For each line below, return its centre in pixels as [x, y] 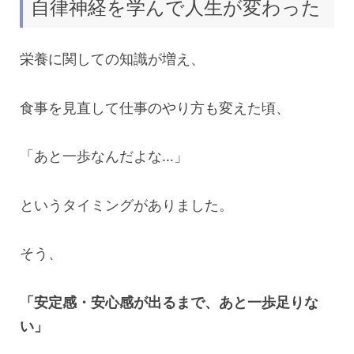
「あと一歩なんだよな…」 [104, 156]
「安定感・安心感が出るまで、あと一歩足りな [169, 302]
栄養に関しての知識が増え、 [112, 59]
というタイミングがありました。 [126, 205]
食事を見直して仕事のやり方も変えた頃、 [155, 107]
